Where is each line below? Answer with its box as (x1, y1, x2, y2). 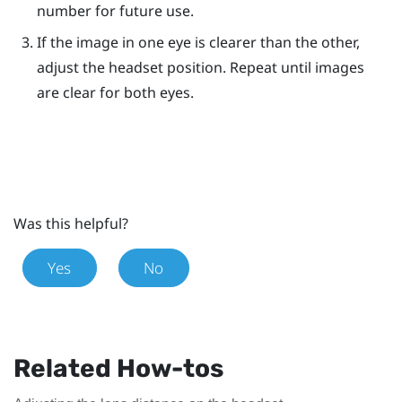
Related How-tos (13, 353, 223, 383)
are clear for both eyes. (36, 82, 194, 102)
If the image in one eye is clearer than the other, (36, 31, 360, 52)
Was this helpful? (13, 213, 128, 233)
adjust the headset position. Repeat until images (36, 57, 364, 77)
